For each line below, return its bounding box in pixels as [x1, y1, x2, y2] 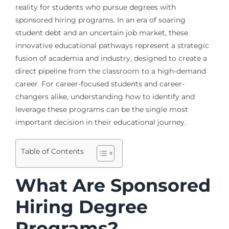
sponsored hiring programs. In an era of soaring [15, 15, 186, 25]
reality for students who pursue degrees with [15, 2, 176, 12]
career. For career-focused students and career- [15, 79, 185, 88]
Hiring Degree [15, 195, 148, 218]
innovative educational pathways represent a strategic [15, 40, 209, 50]
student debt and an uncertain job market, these [15, 28, 188, 37]
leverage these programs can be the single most [15, 104, 188, 114]
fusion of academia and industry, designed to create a [15, 53, 207, 63]
